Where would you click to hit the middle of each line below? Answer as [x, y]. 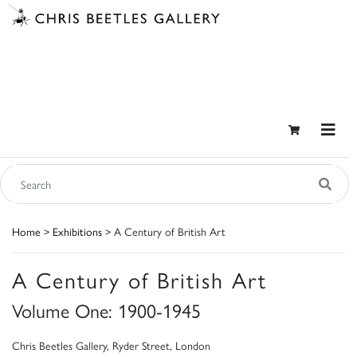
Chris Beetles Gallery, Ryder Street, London [111, 345]
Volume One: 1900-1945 [106, 310]
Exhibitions [77, 231]
